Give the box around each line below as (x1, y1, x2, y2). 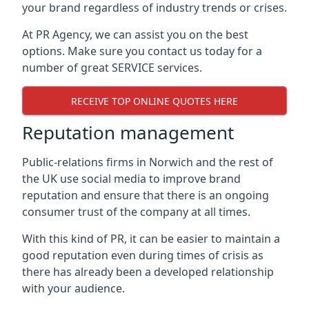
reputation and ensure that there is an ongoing (22, 188, 269, 203)
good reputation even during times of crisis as (22, 248, 263, 263)
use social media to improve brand (60, 171, 241, 186)
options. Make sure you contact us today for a (22, 43, 262, 59)
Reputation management (22, 120, 234, 145)
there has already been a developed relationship (22, 264, 274, 279)
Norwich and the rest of (149, 154, 273, 170)
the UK (22, 171, 60, 186)
